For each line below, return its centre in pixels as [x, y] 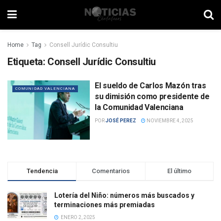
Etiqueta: [27, 62]
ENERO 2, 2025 [77, 217]
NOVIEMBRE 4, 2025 [170, 121]
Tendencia [42, 171]
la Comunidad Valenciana [139, 107]
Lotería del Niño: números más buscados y [124, 195]
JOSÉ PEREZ [121, 121]
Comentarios [110, 171]
